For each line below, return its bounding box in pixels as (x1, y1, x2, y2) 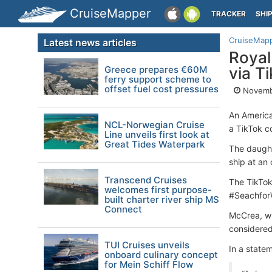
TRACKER (211, 9, 246, 18)
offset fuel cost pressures (104, 83, 219, 95)
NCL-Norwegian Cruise (104, 119, 205, 131)
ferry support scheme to (104, 73, 211, 85)
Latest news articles (44, 36, 137, 49)
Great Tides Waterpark (104, 138, 205, 150)
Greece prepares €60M (104, 64, 207, 75)
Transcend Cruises (104, 174, 187, 186)
